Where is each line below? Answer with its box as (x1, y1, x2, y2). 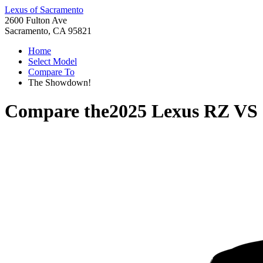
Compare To (28, 67, 75, 77)
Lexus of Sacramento (5, 5, 83, 15)
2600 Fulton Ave (5, 15, 67, 25)
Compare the (5, 100, 109, 122)
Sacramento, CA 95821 (5, 26, 92, 36)
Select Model (28, 56, 77, 66)
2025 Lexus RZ (109, 100, 230, 122)
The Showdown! (28, 77, 91, 87)
